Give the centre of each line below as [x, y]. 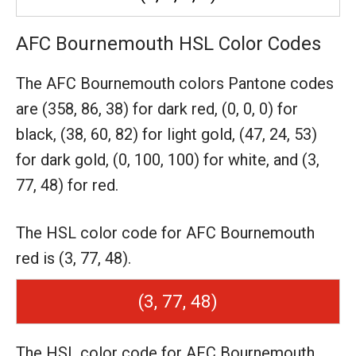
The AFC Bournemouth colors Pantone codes [175, 83]
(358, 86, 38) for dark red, [132, 109]
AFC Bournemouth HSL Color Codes [168, 44]
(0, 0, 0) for [260, 109]
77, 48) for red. [67, 185]
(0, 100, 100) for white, [193, 160]
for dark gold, [64, 160]
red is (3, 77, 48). [74, 258]
